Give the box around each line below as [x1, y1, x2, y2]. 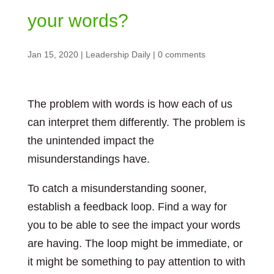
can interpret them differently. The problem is [27, 116, 245, 128]
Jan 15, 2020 [27, 50, 78, 59]
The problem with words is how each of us [27, 98, 232, 110]
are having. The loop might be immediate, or [27, 237, 243, 250]
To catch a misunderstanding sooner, [27, 182, 207, 194]
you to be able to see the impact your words [27, 219, 240, 231]
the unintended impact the [27, 135, 154, 147]
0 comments [157, 50, 206, 59]
